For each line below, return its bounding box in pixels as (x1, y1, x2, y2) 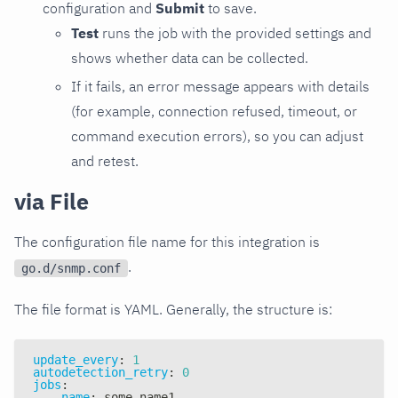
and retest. (71, 151, 139, 170)
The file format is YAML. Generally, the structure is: (14, 299, 332, 318)
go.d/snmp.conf (21, 260, 121, 275)
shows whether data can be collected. (71, 48, 308, 67)
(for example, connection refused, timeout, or (71, 101, 357, 120)
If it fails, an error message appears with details (71, 76, 370, 95)
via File (14, 186, 89, 216)
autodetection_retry (33, 364, 168, 379)
